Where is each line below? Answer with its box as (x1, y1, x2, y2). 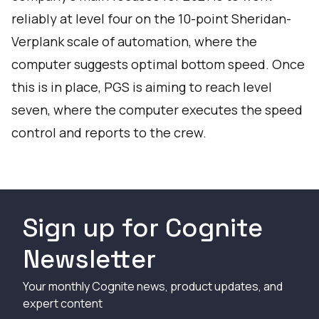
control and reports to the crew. (11, 124, 206, 141)
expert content (23, 296, 103, 311)
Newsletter (23, 243, 156, 276)
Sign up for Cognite (23, 211, 263, 244)
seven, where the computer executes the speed (11, 101, 303, 118)
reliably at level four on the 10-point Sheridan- (11, 10, 291, 27)
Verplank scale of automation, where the (11, 33, 257, 50)
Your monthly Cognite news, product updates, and (23, 278, 283, 294)
